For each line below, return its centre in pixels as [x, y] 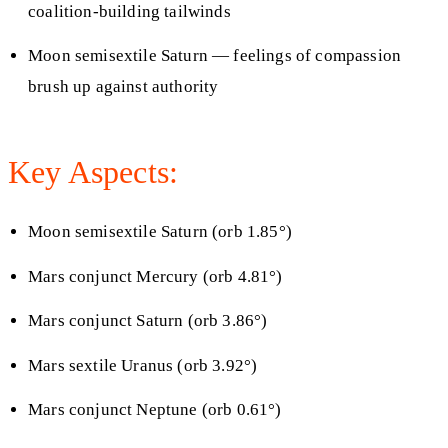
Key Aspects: [93, 172]
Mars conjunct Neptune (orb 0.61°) [155, 410]
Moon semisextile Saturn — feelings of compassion [215, 56]
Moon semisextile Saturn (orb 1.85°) [160, 231]
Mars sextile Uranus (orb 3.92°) [143, 365]
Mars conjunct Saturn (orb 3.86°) [148, 321]
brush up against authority [123, 87]
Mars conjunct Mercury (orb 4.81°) [155, 276]
